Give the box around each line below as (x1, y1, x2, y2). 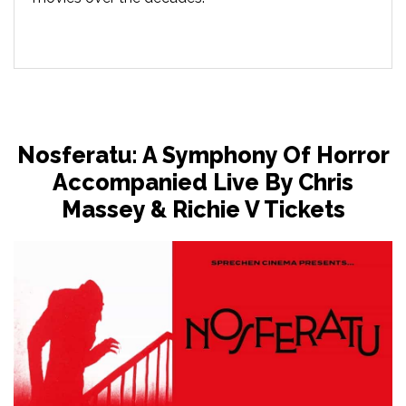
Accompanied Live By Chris (53, 168, 353, 196)
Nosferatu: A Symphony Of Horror (16, 140, 390, 169)
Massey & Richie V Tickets (61, 195, 345, 223)
